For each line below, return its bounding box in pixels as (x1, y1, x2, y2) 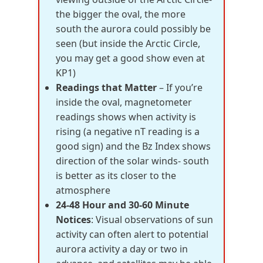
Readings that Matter (56, 81, 157, 94)
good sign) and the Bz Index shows (56, 140, 211, 153)
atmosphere (56, 184, 110, 197)
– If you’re (157, 81, 203, 94)
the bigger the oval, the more (56, 8, 186, 21)
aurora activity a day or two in (56, 242, 188, 255)
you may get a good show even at (56, 52, 205, 65)
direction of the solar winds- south (56, 154, 209, 167)
